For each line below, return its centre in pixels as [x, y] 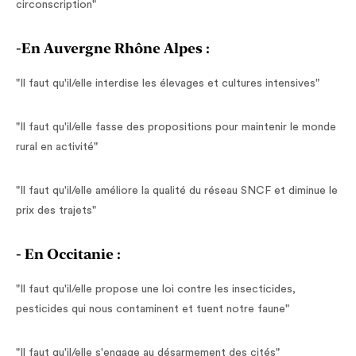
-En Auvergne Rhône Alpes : [113, 48]
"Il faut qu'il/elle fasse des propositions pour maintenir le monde [176, 127]
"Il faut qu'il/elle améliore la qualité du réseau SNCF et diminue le [177, 191]
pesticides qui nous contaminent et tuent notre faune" [153, 309]
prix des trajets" [56, 211]
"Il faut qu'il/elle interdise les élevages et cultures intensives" [168, 83]
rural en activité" [57, 147]
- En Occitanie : [68, 254]
